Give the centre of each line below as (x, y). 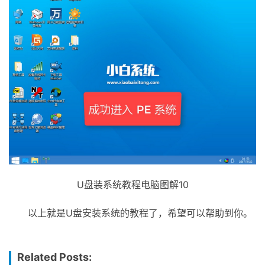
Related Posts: (54, 257)
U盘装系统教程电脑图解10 (132, 185)
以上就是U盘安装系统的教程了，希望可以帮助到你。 (140, 213)
